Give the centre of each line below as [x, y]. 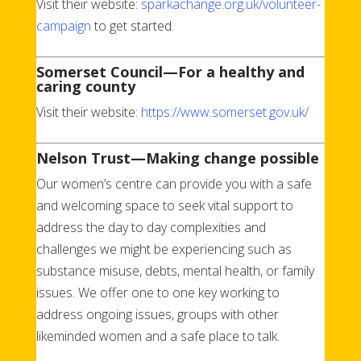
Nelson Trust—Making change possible [177, 158]
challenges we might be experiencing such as [164, 249]
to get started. [132, 25]
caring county [85, 86]
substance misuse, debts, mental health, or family [175, 270]
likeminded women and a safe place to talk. [158, 336]
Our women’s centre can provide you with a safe [174, 183]
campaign [63, 25]
